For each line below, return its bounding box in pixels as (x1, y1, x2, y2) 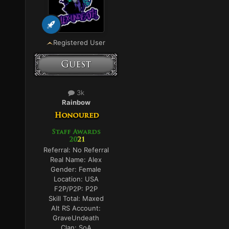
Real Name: (50, 155, 88, 164)
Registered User (53, 38, 106, 47)
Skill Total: (48, 194, 82, 203)
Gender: (51, 165, 79, 174)
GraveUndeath (53, 214, 100, 222)
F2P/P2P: (54, 185, 86, 193)
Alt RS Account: (51, 204, 101, 213)
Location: (53, 175, 85, 184)
